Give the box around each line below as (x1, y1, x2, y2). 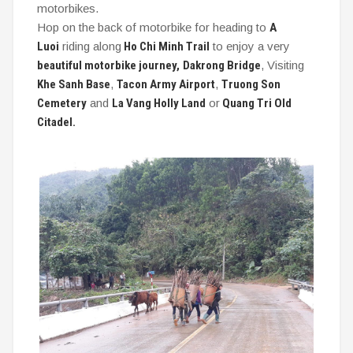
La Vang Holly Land (112, 96, 206, 110)
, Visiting (261, 58, 304, 72)
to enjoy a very (210, 39, 290, 53)
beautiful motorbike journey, (37, 58, 180, 72)
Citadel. (37, 115, 76, 129)
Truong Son (221, 77, 281, 91)
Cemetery (37, 96, 87, 110)
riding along (59, 39, 121, 53)
